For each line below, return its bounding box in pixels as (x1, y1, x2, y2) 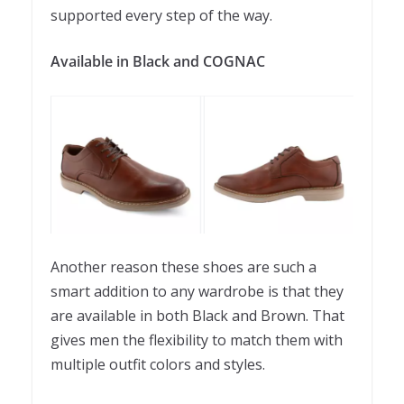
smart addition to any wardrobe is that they (50, 280, 344, 301)
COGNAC (203, 50, 265, 71)
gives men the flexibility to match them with (50, 329, 343, 350)
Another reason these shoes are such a (50, 256, 317, 277)
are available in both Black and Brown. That (50, 305, 344, 326)
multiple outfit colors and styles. (50, 353, 265, 374)
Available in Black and (50, 50, 203, 71)
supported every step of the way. (50, 5, 272, 25)
